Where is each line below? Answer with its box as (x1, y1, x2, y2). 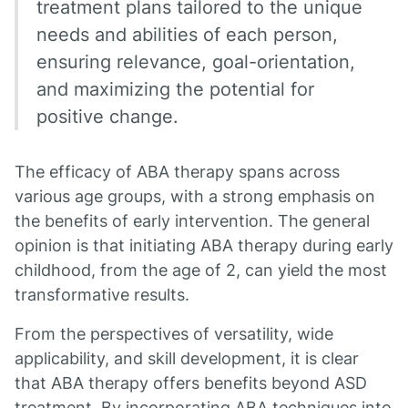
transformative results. (15, 285, 189, 304)
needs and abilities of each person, (36, 24, 338, 46)
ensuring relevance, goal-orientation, (36, 51, 355, 73)
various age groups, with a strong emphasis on (15, 187, 375, 206)
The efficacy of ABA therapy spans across (15, 162, 340, 181)
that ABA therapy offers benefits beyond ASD (15, 373, 367, 393)
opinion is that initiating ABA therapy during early (15, 236, 393, 255)
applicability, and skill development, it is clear (15, 349, 359, 368)
